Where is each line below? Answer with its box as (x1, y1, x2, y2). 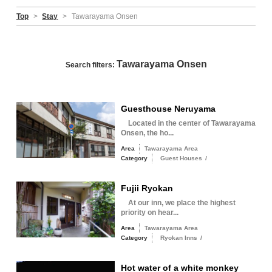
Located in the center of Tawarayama (120, 119, 256, 127)
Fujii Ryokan (120, 183, 173, 193)
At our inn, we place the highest (120, 199, 236, 207)
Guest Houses (160, 155, 202, 161)
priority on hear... (120, 208, 178, 217)
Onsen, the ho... (120, 129, 174, 137)
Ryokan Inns (160, 234, 197, 241)
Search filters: (65, 61, 117, 69)
